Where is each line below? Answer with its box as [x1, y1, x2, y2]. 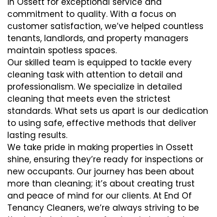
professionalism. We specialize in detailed [7, 80, 182, 93]
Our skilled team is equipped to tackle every [7, 56, 192, 68]
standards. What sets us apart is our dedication [7, 105, 208, 117]
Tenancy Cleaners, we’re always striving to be [7, 201, 199, 214]
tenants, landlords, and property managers [7, 32, 188, 44]
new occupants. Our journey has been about [7, 165, 194, 177]
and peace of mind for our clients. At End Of [7, 189, 192, 201]
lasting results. [7, 129, 67, 141]
